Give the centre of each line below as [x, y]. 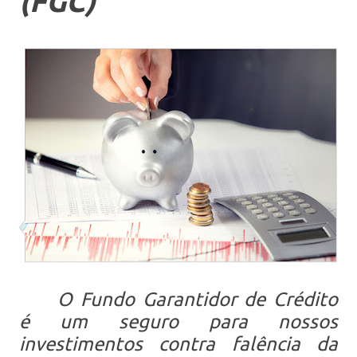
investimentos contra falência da [178, 343]
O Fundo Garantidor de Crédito [198, 299]
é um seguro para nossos [178, 321]
